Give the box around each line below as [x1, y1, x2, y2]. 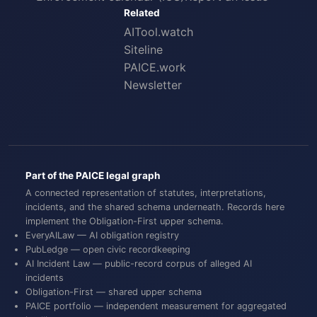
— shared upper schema [93, 287, 202, 297]
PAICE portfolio [25, 301, 91, 311]
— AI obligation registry [74, 230, 179, 241]
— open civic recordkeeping [68, 244, 190, 255]
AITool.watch [124, 25, 193, 39]
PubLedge [25, 244, 68, 255]
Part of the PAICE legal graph [25, 170, 160, 181]
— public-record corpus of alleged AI [90, 258, 252, 269]
